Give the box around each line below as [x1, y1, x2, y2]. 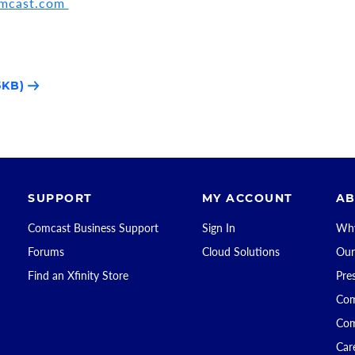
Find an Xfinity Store [28, 269, 129, 282]
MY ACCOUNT [201, 191, 293, 205]
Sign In [201, 221, 235, 235]
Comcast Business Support [28, 221, 159, 235]
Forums [28, 245, 65, 258]
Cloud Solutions [201, 245, 280, 258]
